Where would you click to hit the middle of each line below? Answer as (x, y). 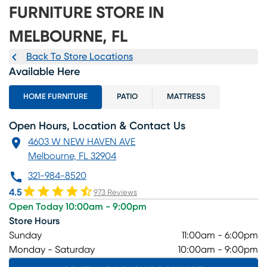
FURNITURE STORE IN (86, 13)
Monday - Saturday (52, 250)
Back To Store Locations (80, 56)
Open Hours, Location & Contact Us (97, 126)
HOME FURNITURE (55, 97)
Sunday (25, 236)
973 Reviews (115, 193)
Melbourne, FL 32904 (72, 156)
